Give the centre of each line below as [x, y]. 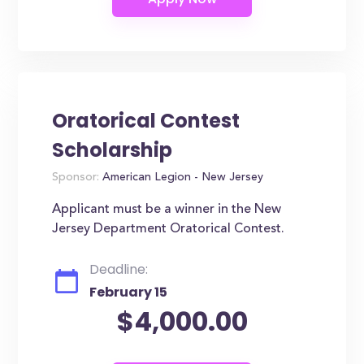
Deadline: [119, 269]
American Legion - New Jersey [182, 178]
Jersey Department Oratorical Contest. [169, 229]
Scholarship [113, 150]
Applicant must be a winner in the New [167, 210]
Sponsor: [76, 178]
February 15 [129, 292]
